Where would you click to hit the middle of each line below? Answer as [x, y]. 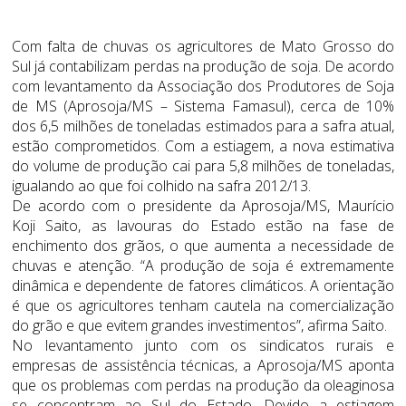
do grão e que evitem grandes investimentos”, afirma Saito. [199, 326]
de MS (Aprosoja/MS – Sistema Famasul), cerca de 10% [203, 106]
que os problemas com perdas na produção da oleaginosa [203, 386]
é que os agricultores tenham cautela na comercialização [203, 306]
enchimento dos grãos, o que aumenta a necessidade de [203, 246]
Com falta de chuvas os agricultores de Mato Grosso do [203, 47]
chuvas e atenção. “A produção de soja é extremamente [203, 266]
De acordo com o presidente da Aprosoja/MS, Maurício [203, 206]
